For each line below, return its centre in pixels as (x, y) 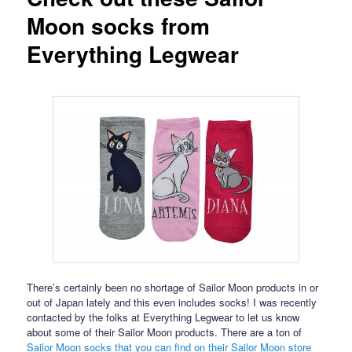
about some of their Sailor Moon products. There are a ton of (165, 332)
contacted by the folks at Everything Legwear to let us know (163, 317)
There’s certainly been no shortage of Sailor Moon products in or (173, 287)
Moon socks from (119, 26)
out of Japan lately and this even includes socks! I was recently (172, 302)
